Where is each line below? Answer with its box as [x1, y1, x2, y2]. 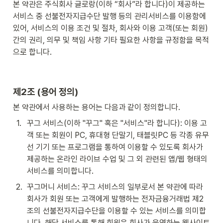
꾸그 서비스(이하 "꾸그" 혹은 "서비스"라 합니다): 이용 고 [27, 118, 207, 128]
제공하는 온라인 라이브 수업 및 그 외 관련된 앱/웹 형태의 [27, 154, 208, 164]
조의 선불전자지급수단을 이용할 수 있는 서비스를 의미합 [27, 206, 206, 216]
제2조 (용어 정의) [13, 86, 78, 98]
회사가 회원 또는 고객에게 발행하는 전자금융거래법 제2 [27, 194, 204, 204]
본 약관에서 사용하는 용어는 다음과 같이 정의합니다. [13, 103, 180, 112]
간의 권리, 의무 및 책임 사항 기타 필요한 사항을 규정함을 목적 [13, 35, 209, 45]
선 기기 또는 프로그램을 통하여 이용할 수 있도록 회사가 [27, 142, 203, 152]
